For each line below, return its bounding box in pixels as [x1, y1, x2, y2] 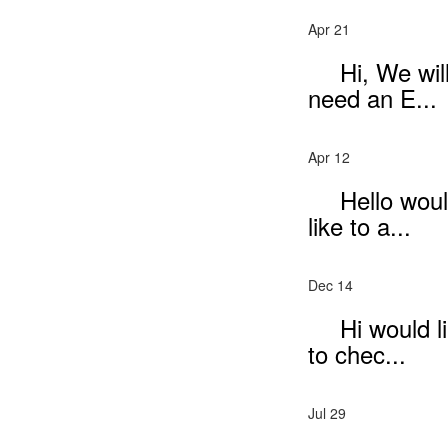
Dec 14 [307, 274, 353, 295]
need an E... [307, 79, 437, 115]
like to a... [307, 207, 411, 243]
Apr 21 [307, 18, 350, 39]
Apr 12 [307, 146, 350, 167]
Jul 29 [307, 402, 346, 423]
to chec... [307, 335, 406, 371]
